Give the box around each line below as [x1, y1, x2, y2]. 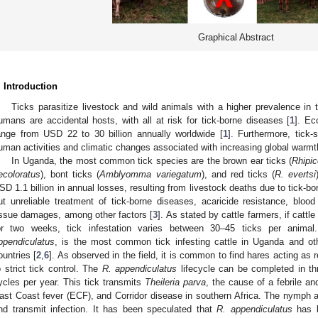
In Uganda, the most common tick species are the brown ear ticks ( [11, 155, 292, 166]
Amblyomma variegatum [99, 168, 202, 180]
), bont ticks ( [40, 168, 100, 180]
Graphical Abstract [197, 31, 274, 43]
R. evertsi [275, 168, 317, 180]
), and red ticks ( [201, 168, 275, 180]
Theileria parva [145, 276, 206, 287]
